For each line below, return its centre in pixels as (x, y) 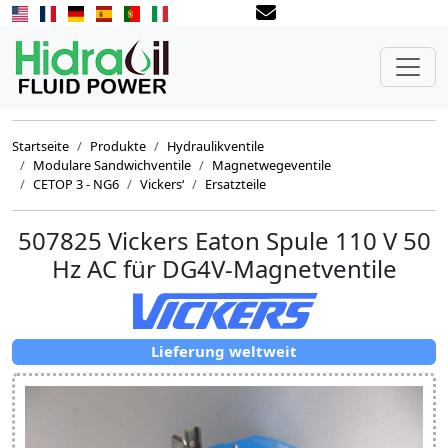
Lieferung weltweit (224, 351)
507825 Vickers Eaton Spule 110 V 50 (224, 240)
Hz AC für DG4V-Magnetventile (224, 268)
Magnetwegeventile (271, 165)
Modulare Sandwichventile (112, 165)
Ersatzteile (235, 184)
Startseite (40, 146)
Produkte (118, 146)
